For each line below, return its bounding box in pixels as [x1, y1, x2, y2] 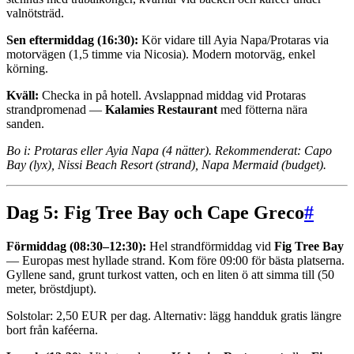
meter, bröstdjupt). [6, 281, 96, 296]
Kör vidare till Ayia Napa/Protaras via [138, 33, 329, 47]
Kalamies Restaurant [105, 103, 217, 117]
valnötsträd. [6, 6, 64, 21]
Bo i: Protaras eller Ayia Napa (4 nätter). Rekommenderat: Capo [6, 144, 332, 158]
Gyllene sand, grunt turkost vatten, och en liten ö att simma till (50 [6, 267, 334, 281]
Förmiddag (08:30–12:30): [6, 239, 146, 253]
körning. [6, 62, 48, 76]
